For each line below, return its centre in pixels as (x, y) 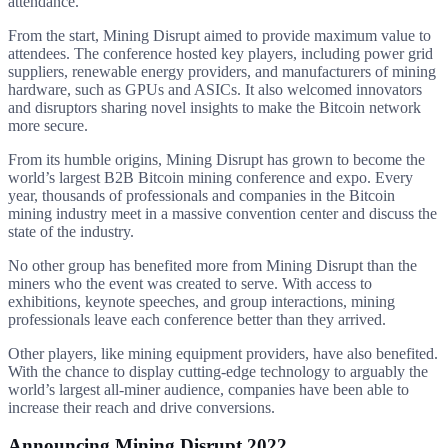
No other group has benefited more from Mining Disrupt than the (212, 265)
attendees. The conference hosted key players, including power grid (220, 53)
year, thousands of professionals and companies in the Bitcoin (201, 195)
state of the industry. (71, 231)
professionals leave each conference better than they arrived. (197, 319)
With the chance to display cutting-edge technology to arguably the (218, 371)
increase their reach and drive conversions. (141, 407)
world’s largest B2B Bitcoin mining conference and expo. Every (210, 177)
